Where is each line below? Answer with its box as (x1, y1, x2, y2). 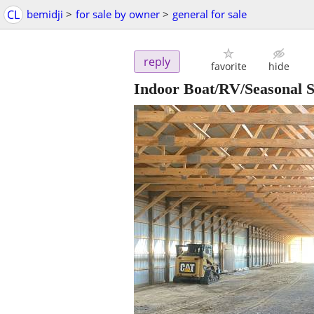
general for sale (172, 7, 247, 21)
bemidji (27, 7, 63, 21)
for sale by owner (76, 7, 160, 21)
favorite (210, 60, 247, 74)
